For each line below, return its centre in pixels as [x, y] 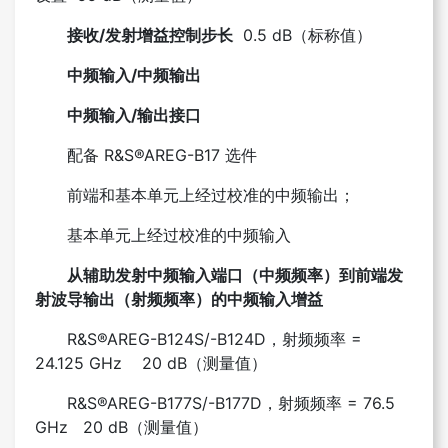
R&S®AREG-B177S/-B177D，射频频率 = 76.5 [231, 402]
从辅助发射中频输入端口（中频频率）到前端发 [235, 274]
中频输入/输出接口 [134, 114]
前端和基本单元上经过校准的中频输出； [211, 194]
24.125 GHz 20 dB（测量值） [151, 362]
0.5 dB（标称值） [302, 34]
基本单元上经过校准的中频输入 [179, 234]
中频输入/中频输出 [134, 74]
